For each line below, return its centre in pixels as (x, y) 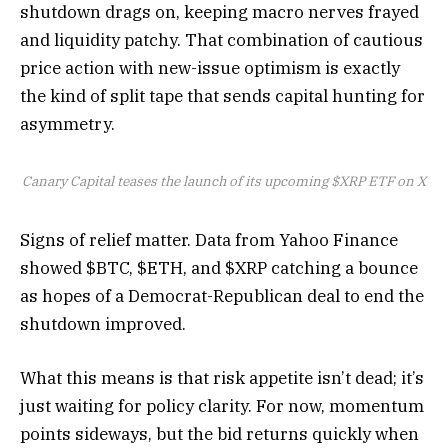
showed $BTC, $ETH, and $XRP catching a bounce (219, 267)
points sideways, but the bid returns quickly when (219, 433)
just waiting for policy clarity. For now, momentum (222, 405)
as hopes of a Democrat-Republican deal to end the (222, 295)
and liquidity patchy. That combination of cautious (221, 40)
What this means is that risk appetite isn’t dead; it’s (222, 377)
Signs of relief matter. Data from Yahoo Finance (209, 239)
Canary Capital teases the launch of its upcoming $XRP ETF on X (224, 180)
